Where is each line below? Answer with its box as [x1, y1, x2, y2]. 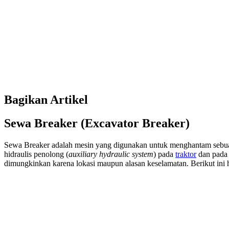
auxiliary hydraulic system [68, 150, 153, 159]
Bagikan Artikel [4, 93, 88, 106]
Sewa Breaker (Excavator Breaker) [4, 117, 190, 130]
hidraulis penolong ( [4, 150, 68, 159]
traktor [175, 150, 196, 159]
